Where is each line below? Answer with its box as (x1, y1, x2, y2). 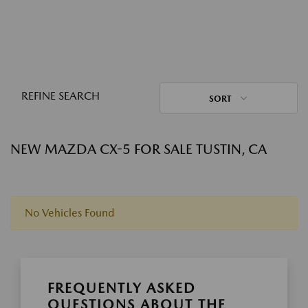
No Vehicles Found (25, 206, 114, 219)
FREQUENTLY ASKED (47, 280, 196, 296)
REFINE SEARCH (21, 89, 100, 102)
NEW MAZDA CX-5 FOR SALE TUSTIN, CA (10, 141, 267, 157)
